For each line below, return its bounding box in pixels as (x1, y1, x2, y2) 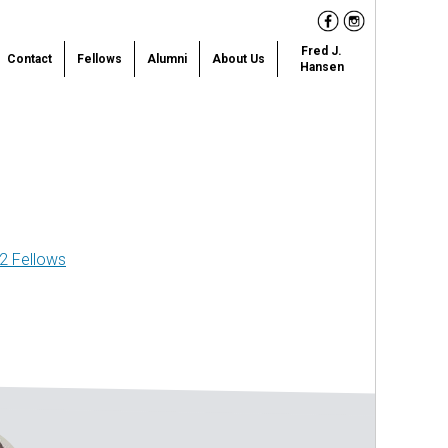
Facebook (317, 14, 390, 33)
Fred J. (301, 44, 342, 58)
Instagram (343, 14, 415, 33)
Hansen (299, 60, 344, 74)
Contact (7, 52, 52, 66)
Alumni (147, 52, 187, 66)
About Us (212, 52, 265, 66)
